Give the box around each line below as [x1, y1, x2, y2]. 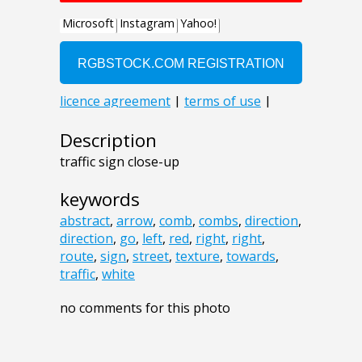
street [133, 247, 169, 266]
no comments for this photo [60, 299, 230, 318]
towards [226, 247, 276, 266]
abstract [60, 212, 110, 230]
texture [175, 247, 220, 266]
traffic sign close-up [60, 153, 179, 171]
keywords [60, 187, 140, 213]
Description [60, 128, 157, 154]
